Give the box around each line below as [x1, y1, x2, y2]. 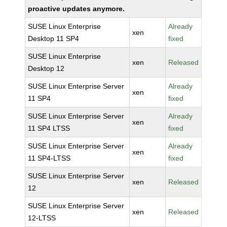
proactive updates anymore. [28, 5, 125, 13]
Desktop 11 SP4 [28, 34, 80, 43]
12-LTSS [28, 214, 56, 222]
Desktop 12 [28, 64, 65, 72]
